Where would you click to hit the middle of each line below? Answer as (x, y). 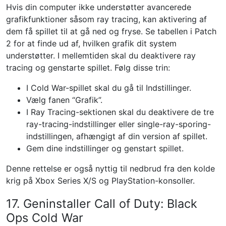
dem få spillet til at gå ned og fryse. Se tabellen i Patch (111, 31)
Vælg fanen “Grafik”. (64, 100)
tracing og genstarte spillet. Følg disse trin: (88, 68)
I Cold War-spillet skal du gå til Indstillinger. (109, 88)
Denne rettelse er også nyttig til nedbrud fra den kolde (110, 168)
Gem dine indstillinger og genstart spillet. (105, 148)
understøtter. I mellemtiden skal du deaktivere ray (101, 55)
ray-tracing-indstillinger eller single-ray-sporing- (119, 124)
